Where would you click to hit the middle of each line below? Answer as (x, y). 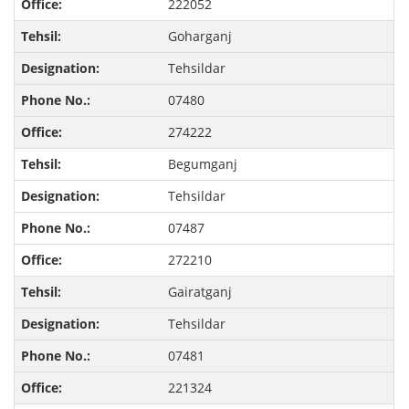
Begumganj (202, 164)
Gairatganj (199, 292)
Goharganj (199, 37)
